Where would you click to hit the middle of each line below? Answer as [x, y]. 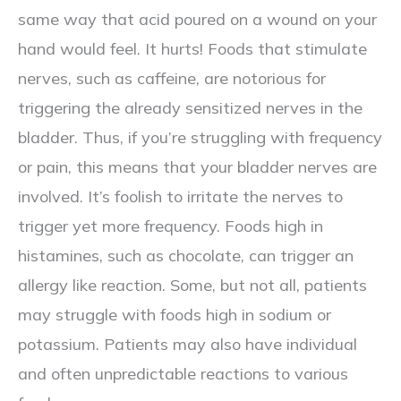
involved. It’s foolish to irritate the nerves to [180, 196]
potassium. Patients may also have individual [188, 344]
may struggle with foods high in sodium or [175, 314]
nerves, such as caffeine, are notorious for [172, 78]
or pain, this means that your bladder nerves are [197, 166]
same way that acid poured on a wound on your [197, 19]
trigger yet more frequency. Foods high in [171, 226]
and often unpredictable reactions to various [183, 373]
